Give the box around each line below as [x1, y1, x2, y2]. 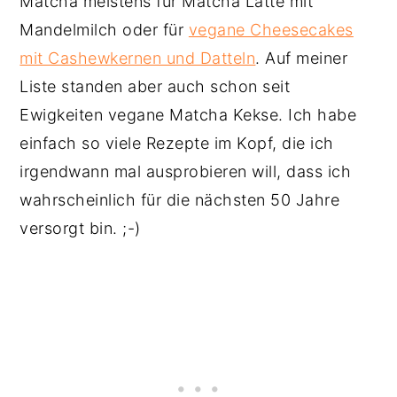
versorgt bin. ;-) [19, 219, 146, 237]
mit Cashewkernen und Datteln [19, 49, 256, 67]
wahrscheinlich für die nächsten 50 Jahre [19, 191, 340, 209]
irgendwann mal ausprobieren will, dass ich [19, 162, 352, 181]
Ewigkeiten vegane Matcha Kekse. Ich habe [19, 105, 357, 124]
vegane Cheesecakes [188, 20, 354, 39]
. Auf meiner [255, 49, 348, 67]
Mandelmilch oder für [19, 20, 189, 39]
